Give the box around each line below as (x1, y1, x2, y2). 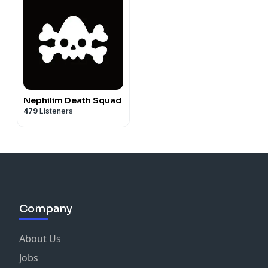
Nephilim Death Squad (23, 95, 121, 106)
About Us (19, 232, 61, 245)
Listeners (38, 106, 73, 115)
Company (19, 202, 72, 215)
